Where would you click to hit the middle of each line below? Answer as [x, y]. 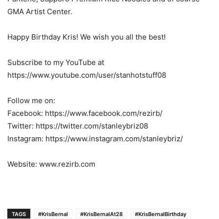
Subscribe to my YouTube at [56, 63]
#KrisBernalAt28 [101, 214]
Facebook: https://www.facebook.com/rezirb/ [85, 113]
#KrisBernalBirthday [161, 214]
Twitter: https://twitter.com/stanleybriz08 [78, 126]
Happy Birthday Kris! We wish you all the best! [87, 37]
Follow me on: [31, 101]
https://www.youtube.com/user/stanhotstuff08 [87, 75]
